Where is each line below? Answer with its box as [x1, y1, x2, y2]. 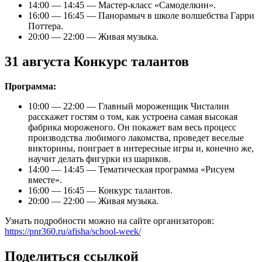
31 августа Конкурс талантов [5, 53, 189, 69]
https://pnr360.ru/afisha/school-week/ [5, 226, 141, 236]
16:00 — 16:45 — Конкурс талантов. [28, 185, 173, 195]
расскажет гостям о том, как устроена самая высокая [28, 111, 237, 122]
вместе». [28, 174, 62, 185]
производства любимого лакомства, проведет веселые [28, 132, 244, 143]
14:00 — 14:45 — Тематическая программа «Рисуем [28, 164, 235, 174]
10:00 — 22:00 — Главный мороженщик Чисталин [28, 101, 229, 111]
